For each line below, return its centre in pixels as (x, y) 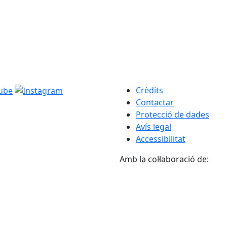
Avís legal (154, 126)
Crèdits (149, 90)
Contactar (155, 102)
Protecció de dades (173, 114)
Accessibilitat (161, 139)
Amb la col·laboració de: (164, 159)
